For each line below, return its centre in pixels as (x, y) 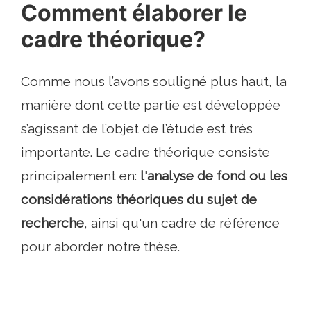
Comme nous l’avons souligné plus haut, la (154, 82)
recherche (52, 223)
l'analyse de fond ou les (214, 176)
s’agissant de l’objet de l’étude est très (137, 129)
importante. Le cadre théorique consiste (145, 152)
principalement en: (81, 176)
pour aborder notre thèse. (100, 247)
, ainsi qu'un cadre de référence (182, 223)
